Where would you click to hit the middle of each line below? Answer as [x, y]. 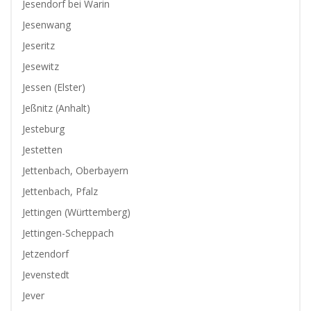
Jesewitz [41, 66]
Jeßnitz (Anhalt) [56, 108]
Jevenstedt [46, 275]
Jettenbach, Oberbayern [75, 170]
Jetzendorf [45, 254]
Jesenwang [47, 25]
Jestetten [42, 150]
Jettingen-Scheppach [68, 233]
